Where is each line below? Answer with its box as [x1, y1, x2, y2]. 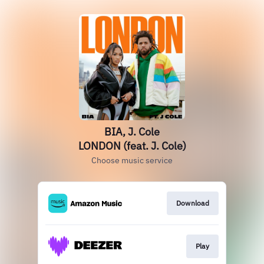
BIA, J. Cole [104, 125, 160, 138]
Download [176, 199, 209, 207]
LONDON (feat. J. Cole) [78, 139, 186, 153]
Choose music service [91, 155, 173, 166]
